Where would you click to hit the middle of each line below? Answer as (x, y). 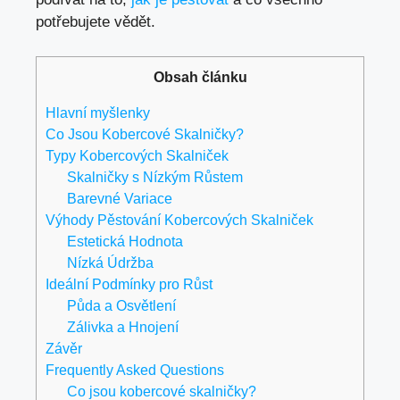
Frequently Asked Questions (135, 369)
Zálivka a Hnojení (123, 326)
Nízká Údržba (111, 262)
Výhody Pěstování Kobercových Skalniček (179, 219)
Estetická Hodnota (125, 241)
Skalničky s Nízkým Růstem (155, 176)
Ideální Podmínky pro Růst (129, 283)
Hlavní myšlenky (98, 112)
